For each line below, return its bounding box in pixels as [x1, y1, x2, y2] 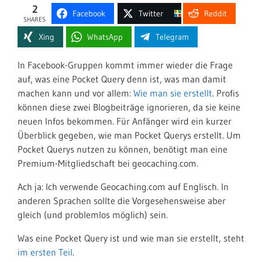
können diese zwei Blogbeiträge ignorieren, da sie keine [18, 101, 240, 113]
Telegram [156, 32, 189, 42]
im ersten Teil [18, 246, 73, 258]
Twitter [139, 8, 163, 19]
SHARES [23, 15, 46, 23]
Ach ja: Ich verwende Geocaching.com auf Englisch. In [18, 181, 229, 192]
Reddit [204, 8, 227, 19]
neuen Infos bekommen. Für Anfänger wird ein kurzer [18, 115, 232, 127]
